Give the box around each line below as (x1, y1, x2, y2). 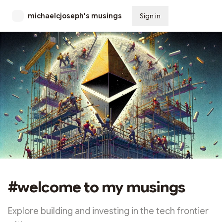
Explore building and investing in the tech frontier (8, 205, 209, 217)
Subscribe (176, 11, 210, 20)
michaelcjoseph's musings (28, 11, 122, 20)
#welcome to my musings (8, 177, 185, 197)
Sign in (140, 11, 161, 20)
